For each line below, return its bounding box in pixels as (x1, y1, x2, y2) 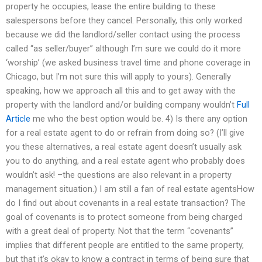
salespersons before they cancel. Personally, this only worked (6, 15, 242, 26)
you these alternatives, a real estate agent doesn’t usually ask (6, 141, 242, 152)
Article (6, 113, 30, 124)
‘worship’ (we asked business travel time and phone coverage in (6, 57, 250, 68)
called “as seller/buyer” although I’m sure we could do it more (6, 43, 241, 54)
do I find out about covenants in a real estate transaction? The (6, 197, 246, 208)
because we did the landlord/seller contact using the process (6, 29, 240, 40)
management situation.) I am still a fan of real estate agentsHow (6, 183, 254, 194)
